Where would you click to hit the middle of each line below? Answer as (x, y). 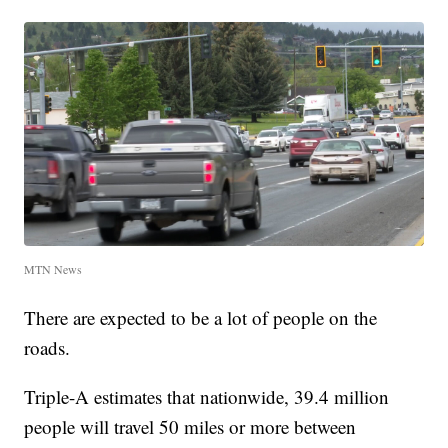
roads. (47, 348)
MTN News (53, 269)
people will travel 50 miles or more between (190, 427)
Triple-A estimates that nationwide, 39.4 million (207, 397)
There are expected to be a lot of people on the (201, 318)
